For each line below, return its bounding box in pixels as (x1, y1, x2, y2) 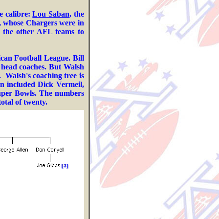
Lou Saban (32, 10, 69, 18)
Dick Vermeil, (35, 80, 84, 88)
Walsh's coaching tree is (5, 71, 84, 80)
